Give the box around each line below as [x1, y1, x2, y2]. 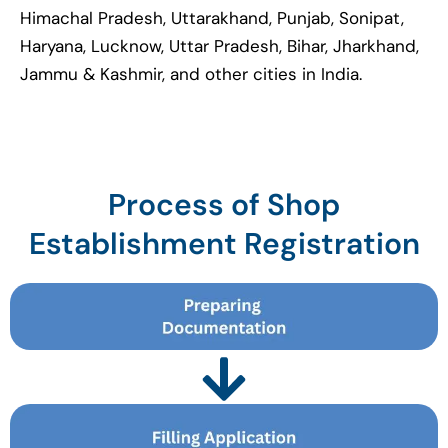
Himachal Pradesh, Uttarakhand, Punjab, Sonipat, [20, 6, 404, 29]
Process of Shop [108, 184, 340, 224]
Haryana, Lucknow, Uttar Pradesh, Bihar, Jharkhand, [20, 34, 419, 57]
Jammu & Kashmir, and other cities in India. [20, 62, 362, 85]
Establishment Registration [28, 223, 420, 263]
